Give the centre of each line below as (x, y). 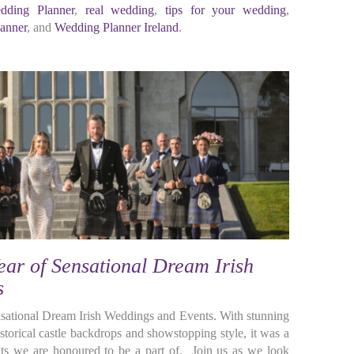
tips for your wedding (226, 10)
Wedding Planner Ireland (116, 27)
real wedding (120, 10)
